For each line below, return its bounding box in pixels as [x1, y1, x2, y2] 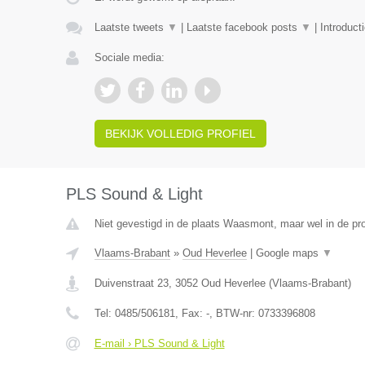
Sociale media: [94, 51, 165, 64]
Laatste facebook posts [186, 21, 301, 33]
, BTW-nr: [209, 307, 258, 319]
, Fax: [174, 307, 206, 319]
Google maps [255, 247, 322, 259]
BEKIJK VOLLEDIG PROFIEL [104, 127, 256, 140]
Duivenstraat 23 [94, 277, 169, 289]
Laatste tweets [94, 21, 167, 33]
